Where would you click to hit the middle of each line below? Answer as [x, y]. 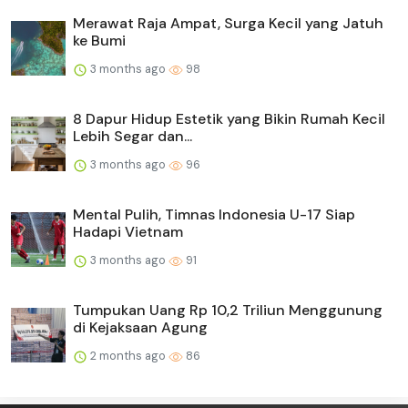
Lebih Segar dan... [133, 137]
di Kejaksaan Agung [140, 328]
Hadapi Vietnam [128, 232]
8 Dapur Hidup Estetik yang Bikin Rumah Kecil [229, 119]
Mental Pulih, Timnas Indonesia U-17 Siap [214, 215]
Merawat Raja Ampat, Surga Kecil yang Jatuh [228, 24]
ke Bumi [99, 41]
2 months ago [128, 356]
